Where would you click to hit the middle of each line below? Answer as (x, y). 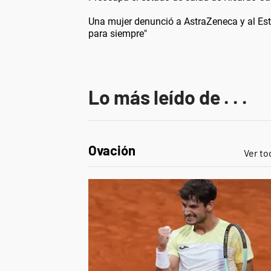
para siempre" (118, 33)
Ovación (112, 150)
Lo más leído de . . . (168, 96)
